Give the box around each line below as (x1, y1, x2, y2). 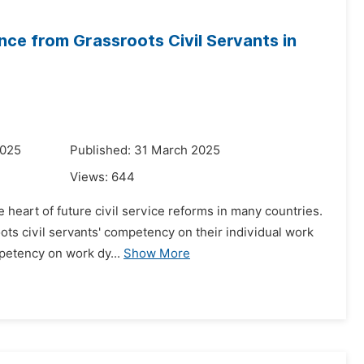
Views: (70, 170, 111, 184)
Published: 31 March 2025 (70, 143, 220, 158)
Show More (123, 246, 190, 261)
